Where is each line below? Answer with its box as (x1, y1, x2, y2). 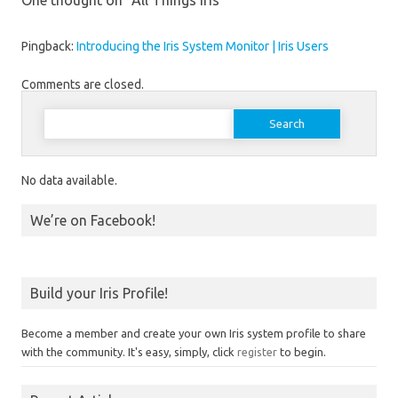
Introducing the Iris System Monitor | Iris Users (76, 39, 329, 53)
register (237, 346, 277, 358)
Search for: (44, 107, 100, 119)
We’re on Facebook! (30, 212, 155, 228)
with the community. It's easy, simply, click (21, 346, 237, 358)
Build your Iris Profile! (30, 285, 168, 301)
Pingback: (21, 39, 76, 53)
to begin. (277, 346, 326, 358)
